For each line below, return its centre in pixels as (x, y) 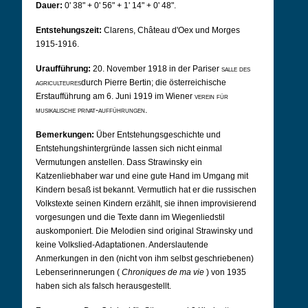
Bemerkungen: (65, 135)
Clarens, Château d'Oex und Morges (172, 30)
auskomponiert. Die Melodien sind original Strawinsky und (144, 231)
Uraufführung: (63, 69)
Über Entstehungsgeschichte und (158, 135)
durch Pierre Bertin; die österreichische (154, 82)
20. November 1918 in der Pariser (157, 69)
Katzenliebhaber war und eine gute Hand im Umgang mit (142, 176)
